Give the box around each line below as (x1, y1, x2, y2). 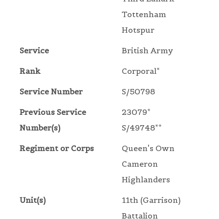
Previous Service (20, 107, 86, 117)
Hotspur (122, 25, 154, 35)
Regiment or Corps (20, 143, 94, 153)
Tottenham (122, 9, 166, 20)
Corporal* (122, 66, 160, 76)
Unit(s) (20, 195, 45, 205)
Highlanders (122, 175, 170, 185)
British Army (122, 45, 173, 56)
